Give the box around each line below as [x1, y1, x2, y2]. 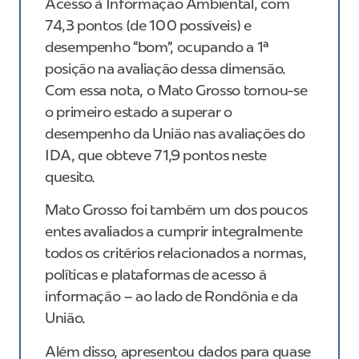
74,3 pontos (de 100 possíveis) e [45, 16, 252, 34]
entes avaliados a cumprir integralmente [45, 223, 303, 241]
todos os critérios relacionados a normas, [45, 244, 307, 263]
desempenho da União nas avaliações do [45, 124, 305, 143]
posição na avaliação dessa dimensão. [45, 59, 287, 78]
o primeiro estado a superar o [45, 103, 232, 121]
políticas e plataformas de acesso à [45, 266, 267, 284]
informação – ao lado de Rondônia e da [45, 288, 298, 306]
